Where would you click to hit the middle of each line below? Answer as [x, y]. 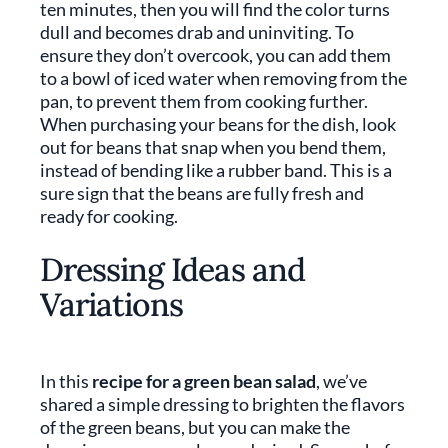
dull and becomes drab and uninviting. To [197, 32]
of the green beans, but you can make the [195, 427]
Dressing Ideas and [172, 269]
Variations [112, 304]
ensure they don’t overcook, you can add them [215, 55]
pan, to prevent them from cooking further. [204, 101]
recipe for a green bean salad [204, 381]
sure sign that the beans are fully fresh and [202, 193]
